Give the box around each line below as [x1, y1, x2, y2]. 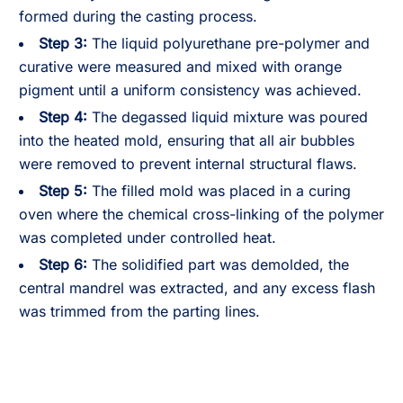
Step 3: [39, 34, 87, 52]
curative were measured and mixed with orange [19, 58, 342, 76]
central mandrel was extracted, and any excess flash [19, 279, 375, 297]
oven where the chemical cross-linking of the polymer [19, 205, 384, 223]
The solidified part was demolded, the [87, 255, 349, 273]
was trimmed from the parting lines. [19, 302, 260, 320]
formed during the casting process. [19, 7, 257, 25]
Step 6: [39, 255, 87, 273]
